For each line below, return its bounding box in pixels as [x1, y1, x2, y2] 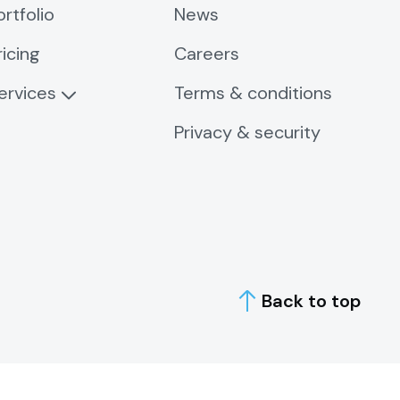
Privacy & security [173, 121, 321, 144]
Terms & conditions [173, 81, 332, 104]
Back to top [262, 288, 362, 312]
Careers [173, 42, 239, 65]
